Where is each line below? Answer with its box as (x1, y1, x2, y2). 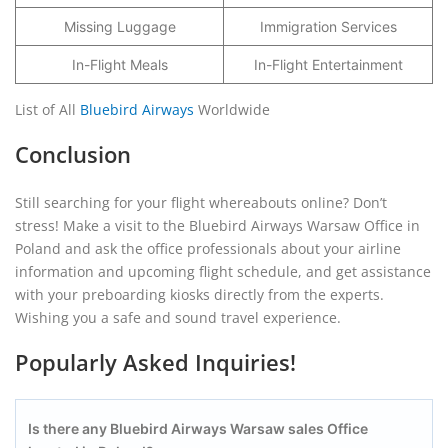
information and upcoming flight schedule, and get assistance (15, 262, 431, 281)
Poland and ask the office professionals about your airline (15, 239, 401, 258)
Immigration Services (259, 18, 397, 35)
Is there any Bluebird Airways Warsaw (28, 420, 285, 437)
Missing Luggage (63, 18, 176, 35)
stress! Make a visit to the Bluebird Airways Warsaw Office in (15, 216, 420, 235)
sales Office (288, 420, 368, 437)
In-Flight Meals (71, 56, 168, 73)
